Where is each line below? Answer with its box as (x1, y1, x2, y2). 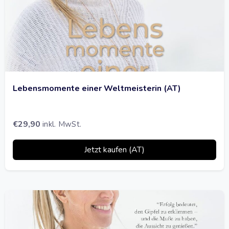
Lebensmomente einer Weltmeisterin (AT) (13, 83, 181, 94)
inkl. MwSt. (42, 119, 82, 129)
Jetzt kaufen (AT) (84, 144, 145, 155)
